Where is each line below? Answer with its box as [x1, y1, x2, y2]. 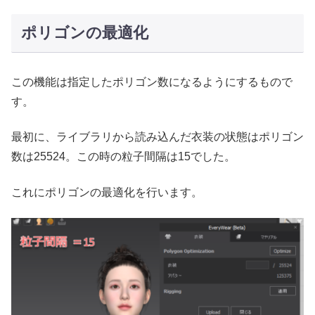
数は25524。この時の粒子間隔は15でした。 [11, 150, 236, 163]
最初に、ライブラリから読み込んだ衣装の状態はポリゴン [11, 131, 304, 143]
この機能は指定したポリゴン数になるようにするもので [11, 75, 292, 88]
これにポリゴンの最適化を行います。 [11, 186, 202, 198]
